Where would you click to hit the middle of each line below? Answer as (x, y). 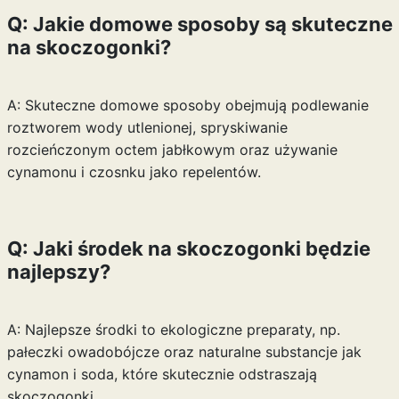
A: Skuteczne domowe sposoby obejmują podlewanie (187, 105)
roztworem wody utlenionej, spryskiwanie (147, 127)
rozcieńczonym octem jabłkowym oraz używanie (172, 150)
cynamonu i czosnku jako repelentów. (134, 172)
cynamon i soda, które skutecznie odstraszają (162, 374)
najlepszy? (58, 272)
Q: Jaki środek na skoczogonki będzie (188, 248)
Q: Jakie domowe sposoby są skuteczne (199, 24)
